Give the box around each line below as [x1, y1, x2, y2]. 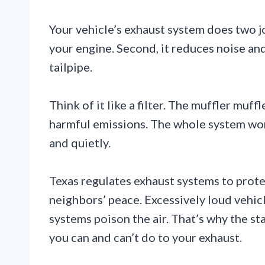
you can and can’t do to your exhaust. [49, 230, 242, 244]
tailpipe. [49, 59, 92, 74]
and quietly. [49, 135, 111, 150]
